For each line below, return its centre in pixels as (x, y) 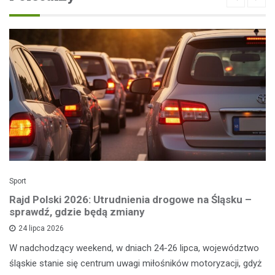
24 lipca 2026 (41, 228)
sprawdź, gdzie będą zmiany (77, 211)
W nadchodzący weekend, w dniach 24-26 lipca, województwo (134, 248)
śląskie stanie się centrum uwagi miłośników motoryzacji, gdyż (135, 263)
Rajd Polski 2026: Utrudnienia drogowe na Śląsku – (130, 199)
